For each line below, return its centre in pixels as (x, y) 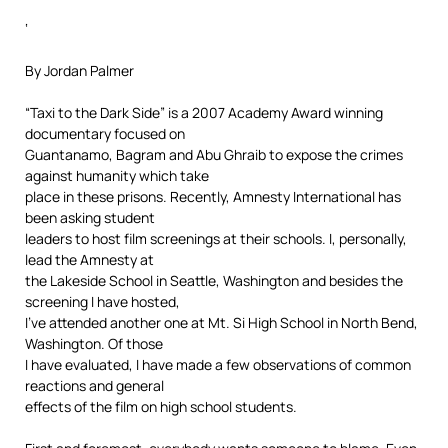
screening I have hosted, (102, 301)
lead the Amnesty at (89, 259)
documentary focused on (105, 133)
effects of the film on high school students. (161, 406)
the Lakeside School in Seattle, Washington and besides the (214, 280)
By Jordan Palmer (79, 70)
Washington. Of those (94, 343)
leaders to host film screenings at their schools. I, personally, (216, 238)
